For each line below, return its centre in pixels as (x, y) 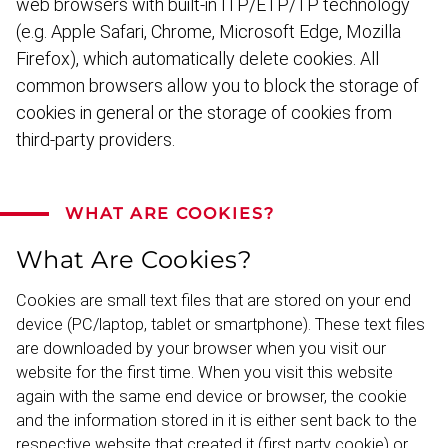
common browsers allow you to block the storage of (217, 85)
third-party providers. (95, 139)
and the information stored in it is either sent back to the (216, 420)
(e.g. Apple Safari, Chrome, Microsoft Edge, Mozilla (208, 31)
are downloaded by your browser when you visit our (201, 348)
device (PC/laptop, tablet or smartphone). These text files (220, 324)
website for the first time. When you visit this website (204, 372)
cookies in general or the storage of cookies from (204, 112)
